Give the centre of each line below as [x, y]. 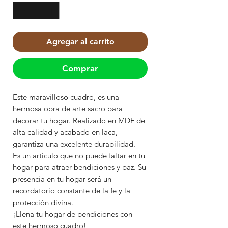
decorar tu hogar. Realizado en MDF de [79, 121]
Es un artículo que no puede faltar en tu [79, 156]
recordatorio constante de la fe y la [72, 191]
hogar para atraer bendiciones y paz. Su [79, 167]
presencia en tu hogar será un [62, 179]
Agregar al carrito [80, 42]
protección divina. [43, 203]
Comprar [80, 68]
